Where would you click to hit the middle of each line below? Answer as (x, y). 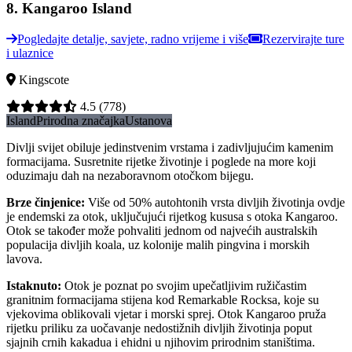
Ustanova (148, 120)
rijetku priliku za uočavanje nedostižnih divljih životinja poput (159, 328)
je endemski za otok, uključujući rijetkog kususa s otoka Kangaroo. (172, 216)
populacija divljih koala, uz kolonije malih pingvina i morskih (158, 244)
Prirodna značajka (81, 120)
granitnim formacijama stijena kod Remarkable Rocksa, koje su (163, 299)
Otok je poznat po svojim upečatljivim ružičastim (185, 285)
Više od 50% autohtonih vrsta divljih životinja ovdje (216, 202)
